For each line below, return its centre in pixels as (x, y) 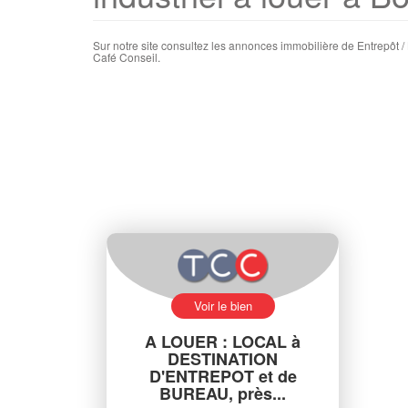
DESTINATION (223, 359)
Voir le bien (223, 306)
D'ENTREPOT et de (223, 376)
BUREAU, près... (223, 393)
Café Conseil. (127, 57)
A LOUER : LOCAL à (223, 342)
